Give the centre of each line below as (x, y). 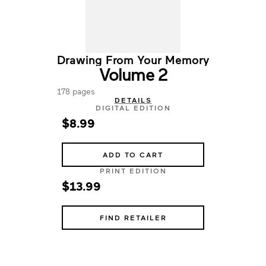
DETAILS (133, 100)
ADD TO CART (133, 154)
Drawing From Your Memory (133, 59)
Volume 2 (133, 74)
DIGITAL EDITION (133, 107)
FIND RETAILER (133, 217)
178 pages (76, 91)
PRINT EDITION (133, 170)
